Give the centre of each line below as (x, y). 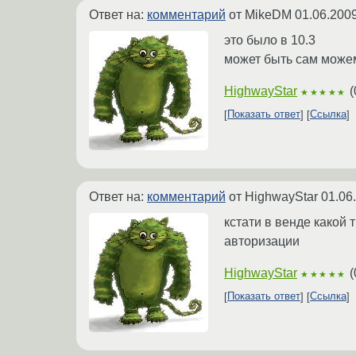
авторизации (262, 241)
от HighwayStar (273, 196)
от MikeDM (260, 14)
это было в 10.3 (270, 40)
